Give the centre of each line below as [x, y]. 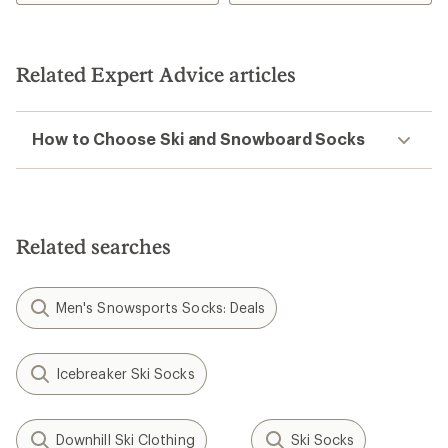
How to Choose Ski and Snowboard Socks [199, 138]
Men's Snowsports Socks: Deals [161, 307]
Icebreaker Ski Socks [125, 373]
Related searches [93, 246]
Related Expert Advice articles [156, 74]
